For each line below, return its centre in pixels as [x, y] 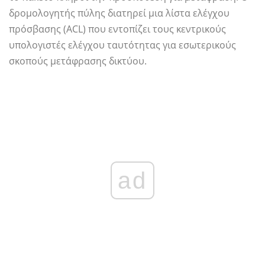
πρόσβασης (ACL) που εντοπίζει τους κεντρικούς [117, 29]
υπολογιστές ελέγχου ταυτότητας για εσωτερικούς [122, 45]
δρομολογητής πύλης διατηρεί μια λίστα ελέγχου [119, 13]
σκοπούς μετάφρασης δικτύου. [78, 61]
